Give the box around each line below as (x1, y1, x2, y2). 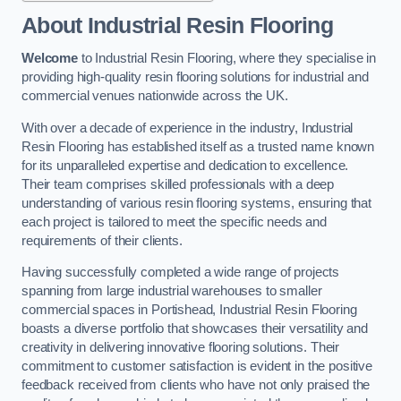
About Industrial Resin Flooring (21, 13, 333, 38)
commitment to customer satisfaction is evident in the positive (21, 359, 372, 374)
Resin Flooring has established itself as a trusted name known (21, 139, 375, 154)
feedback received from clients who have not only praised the (21, 378, 371, 393)
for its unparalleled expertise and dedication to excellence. (21, 158, 349, 173)
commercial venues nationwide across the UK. (21, 89, 288, 104)
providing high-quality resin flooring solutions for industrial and (21, 70, 369, 85)
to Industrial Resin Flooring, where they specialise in (77, 51, 376, 66)
